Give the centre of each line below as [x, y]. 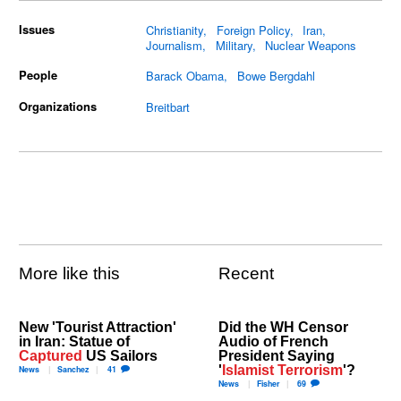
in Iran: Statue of [75, 341]
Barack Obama [185, 76]
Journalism [175, 46]
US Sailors [120, 355]
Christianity [175, 30]
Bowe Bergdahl [276, 76]
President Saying [277, 355]
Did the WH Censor [283, 326]
